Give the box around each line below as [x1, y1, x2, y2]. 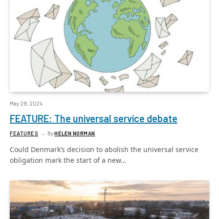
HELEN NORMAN [54, 130, 96, 136]
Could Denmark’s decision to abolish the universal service [10, 144, 198, 154]
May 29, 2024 [10, 100, 43, 107]
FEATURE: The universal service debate [10, 112, 177, 124]
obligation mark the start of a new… [10, 155, 126, 165]
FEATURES [10, 130, 39, 136]
